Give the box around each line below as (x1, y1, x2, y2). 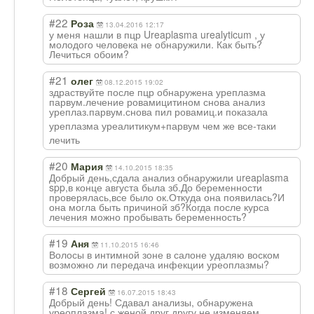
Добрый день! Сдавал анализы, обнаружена (49, 294, 253, 309)
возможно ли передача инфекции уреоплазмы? (49, 257, 269, 271)
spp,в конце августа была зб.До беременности (49, 179, 262, 194)
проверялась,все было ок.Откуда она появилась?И (49, 189, 285, 204)
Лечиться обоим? (49, 46, 129, 61)
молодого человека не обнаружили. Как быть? (49, 36, 262, 51)
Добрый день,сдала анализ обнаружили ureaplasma (49, 170, 289, 184)
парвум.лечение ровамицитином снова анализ (49, 94, 265, 109)
